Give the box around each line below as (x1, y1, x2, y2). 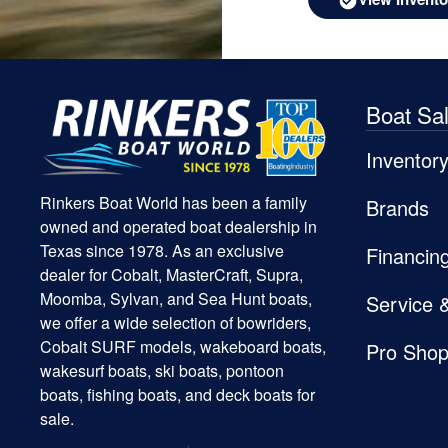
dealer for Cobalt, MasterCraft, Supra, (40, 262, 303, 286)
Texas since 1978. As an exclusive (40, 238, 284, 262)
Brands (366, 193, 429, 223)
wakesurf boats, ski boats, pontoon (40, 358, 284, 382)
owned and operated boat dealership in (40, 214, 317, 238)
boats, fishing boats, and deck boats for (40, 382, 315, 406)
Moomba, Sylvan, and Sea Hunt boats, (40, 286, 312, 310)
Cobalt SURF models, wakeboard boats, (40, 334, 326, 358)
